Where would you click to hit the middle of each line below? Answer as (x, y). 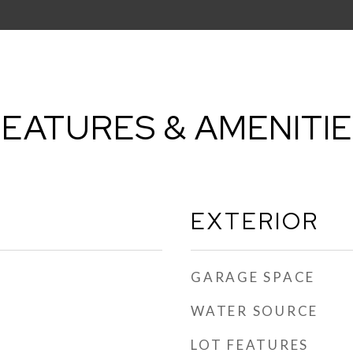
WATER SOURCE (255, 311)
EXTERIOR (255, 221)
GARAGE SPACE (253, 277)
